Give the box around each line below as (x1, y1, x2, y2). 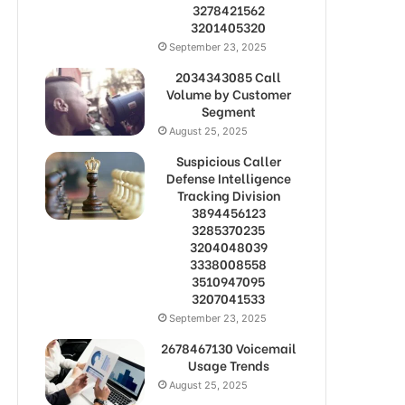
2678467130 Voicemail (160, 338, 297, 357)
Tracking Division (176, 185, 280, 204)
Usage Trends (187, 355, 269, 374)
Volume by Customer (165, 84, 291, 103)
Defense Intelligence (165, 168, 291, 187)
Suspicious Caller (175, 151, 281, 170)
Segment (201, 101, 256, 120)
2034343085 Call (175, 67, 281, 86)
